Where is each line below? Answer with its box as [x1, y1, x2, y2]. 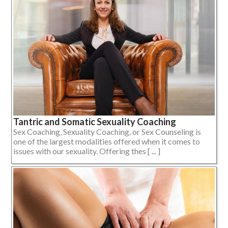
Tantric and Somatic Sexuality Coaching [13, 116, 176, 128]
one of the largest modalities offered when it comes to [13, 136, 200, 147]
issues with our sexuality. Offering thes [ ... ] [13, 146, 160, 156]
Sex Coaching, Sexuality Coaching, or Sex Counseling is [13, 127, 201, 137]
